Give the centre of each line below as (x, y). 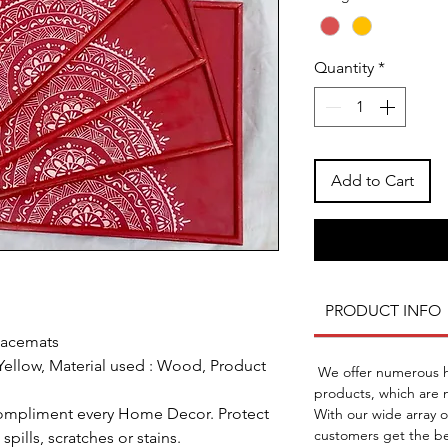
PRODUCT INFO (382, 310)
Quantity (344, 67)
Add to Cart (372, 180)
